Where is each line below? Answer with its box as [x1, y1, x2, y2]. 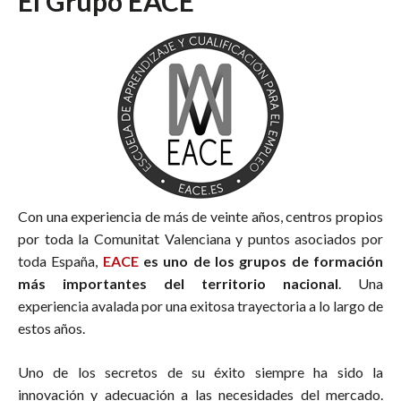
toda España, [18, 252, 103, 270]
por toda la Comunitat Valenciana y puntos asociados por [18, 230, 383, 248]
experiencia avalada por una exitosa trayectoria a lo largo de [18, 297, 383, 315]
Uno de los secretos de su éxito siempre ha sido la [18, 363, 383, 381]
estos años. [18, 320, 85, 337]
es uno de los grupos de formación [138, 252, 384, 270]
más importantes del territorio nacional [18, 275, 338, 293]
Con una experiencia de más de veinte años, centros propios [18, 208, 383, 226]
